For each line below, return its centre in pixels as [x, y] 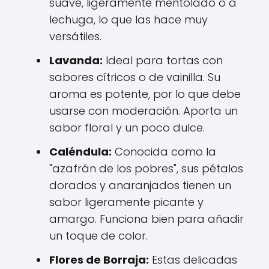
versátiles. [75, 36]
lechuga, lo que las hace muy [128, 19]
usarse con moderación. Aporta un [144, 110]
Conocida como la [164, 151]
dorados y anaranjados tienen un [140, 185]
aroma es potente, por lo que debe [145, 94]
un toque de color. [98, 235]
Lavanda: [76, 60]
